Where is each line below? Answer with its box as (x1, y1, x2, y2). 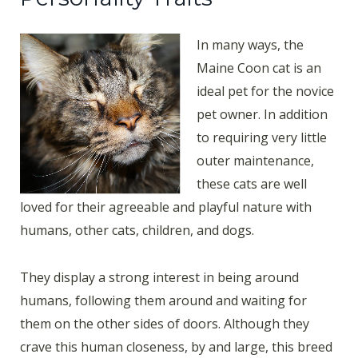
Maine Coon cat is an (197, 58, 321, 77)
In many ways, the (197, 35, 304, 54)
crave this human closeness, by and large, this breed (20, 337, 332, 356)
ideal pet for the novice (197, 82, 334, 100)
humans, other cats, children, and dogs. (20, 221, 254, 239)
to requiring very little (197, 128, 327, 146)
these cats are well (197, 174, 307, 193)
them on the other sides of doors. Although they (20, 314, 309, 332)
